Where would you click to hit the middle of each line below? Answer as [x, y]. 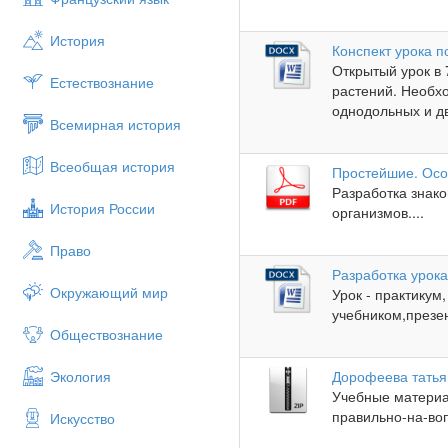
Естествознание [102, 82]
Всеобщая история [112, 166]
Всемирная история [115, 124]
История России [102, 208]
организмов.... [378, 212]
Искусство [82, 418]
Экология [80, 376]
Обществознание [106, 334]
